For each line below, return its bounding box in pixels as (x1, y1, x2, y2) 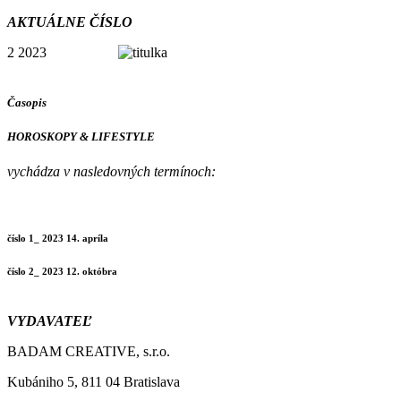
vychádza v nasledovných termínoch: (7, 163, 216, 179)
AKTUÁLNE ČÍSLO (7, 14, 132, 30)
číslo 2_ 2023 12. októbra (7, 265, 117, 277)
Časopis (7, 95, 47, 109)
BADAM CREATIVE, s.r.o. (7, 343, 170, 359)
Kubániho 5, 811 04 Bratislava (7, 373, 180, 389)
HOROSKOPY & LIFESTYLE (7, 129, 155, 143)
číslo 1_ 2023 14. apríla (7, 232, 108, 243)
